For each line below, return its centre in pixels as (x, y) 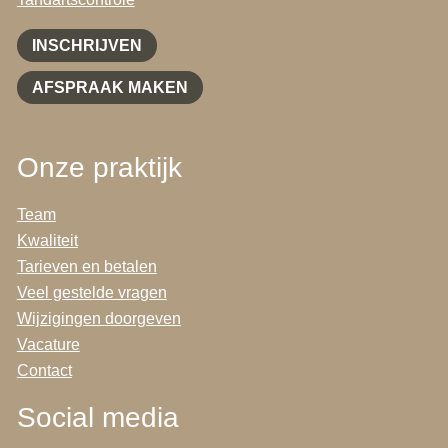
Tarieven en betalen (86, 266)
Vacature (48, 344)
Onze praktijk (99, 167)
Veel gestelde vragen (91, 292)
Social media (97, 417)
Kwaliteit (47, 240)
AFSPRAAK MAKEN (109, 87)
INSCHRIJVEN (86, 46)
